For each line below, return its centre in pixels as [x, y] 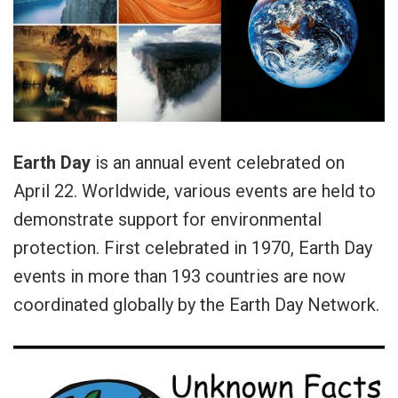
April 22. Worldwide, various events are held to [195, 191]
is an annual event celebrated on [218, 163]
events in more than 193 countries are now [179, 277]
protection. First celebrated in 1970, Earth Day [193, 248]
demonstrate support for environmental [167, 220]
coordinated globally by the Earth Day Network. [196, 305]
